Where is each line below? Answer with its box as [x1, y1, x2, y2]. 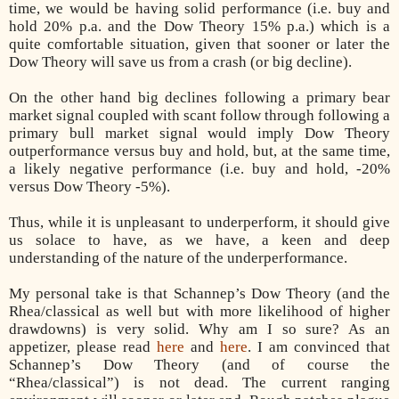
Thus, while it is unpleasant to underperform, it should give [9, 213, 390, 231]
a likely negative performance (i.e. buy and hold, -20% [9, 159, 390, 177]
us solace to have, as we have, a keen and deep [9, 231, 390, 248]
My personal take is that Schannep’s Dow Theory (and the [9, 284, 390, 302]
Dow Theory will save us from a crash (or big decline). [9, 53, 352, 70]
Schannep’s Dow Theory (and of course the [9, 355, 390, 373]
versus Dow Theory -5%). [9, 177, 170, 195]
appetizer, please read [9, 338, 157, 355]
